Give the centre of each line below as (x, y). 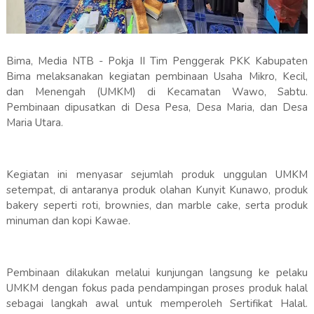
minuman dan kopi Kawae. (68, 221)
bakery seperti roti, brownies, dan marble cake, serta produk (157, 206)
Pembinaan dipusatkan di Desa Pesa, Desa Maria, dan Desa (157, 108)
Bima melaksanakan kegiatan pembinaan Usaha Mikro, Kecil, (157, 77)
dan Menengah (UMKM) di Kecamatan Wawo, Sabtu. (157, 92)
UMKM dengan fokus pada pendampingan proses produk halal (157, 288)
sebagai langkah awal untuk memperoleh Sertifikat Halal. (157, 304)
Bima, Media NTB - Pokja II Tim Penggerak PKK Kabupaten (157, 61)
